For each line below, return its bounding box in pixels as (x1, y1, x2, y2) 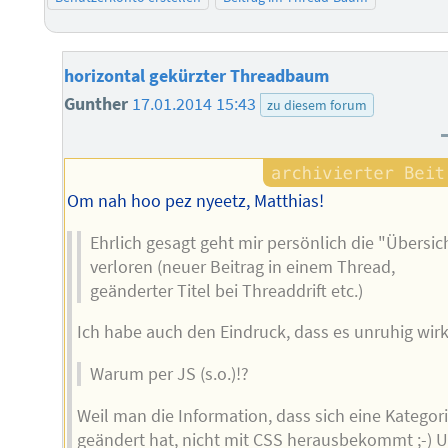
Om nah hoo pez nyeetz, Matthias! (67, 190, 325, 213)
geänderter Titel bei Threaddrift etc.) (89, 279, 363, 302)
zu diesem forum (266, 96, 367, 115)
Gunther (64, 93, 133, 116)
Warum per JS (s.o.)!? (89, 363, 249, 386)
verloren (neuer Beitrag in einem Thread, (89, 255, 395, 278)
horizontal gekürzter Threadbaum (64, 65, 330, 88)
